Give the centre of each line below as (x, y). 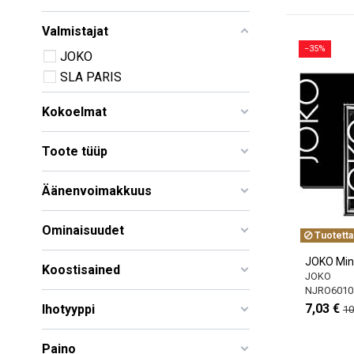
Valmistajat (75, 31)
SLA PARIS (91, 77)
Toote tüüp (75, 151)
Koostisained (81, 269)
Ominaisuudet (83, 230)
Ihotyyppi (68, 309)
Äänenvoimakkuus (97, 190)
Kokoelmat (74, 111)
